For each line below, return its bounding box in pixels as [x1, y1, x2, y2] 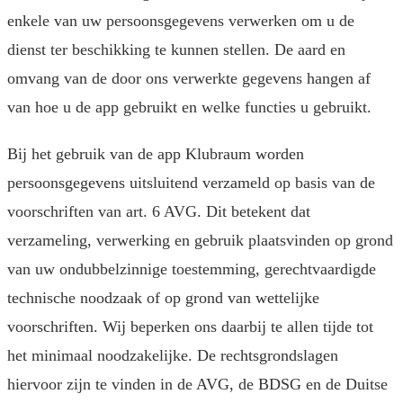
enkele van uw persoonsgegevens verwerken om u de [7, 12, 354, 31]
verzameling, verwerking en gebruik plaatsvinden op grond [7, 231, 393, 250]
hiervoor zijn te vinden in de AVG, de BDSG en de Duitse [7, 375, 388, 394]
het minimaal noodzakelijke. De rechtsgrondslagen [7, 346, 338, 365]
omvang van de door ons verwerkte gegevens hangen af [7, 69, 371, 88]
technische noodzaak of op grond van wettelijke [7, 289, 319, 308]
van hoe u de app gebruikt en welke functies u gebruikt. [7, 98, 372, 117]
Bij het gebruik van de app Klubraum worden [7, 145, 304, 164]
